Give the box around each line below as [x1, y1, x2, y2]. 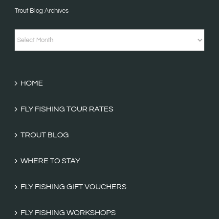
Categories [14, 42, 53, 50]
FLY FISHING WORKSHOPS [21, 208, 116, 217]
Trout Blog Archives [15, 7, 68, 14]
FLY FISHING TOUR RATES [21, 105, 113, 113]
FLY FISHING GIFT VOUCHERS [21, 182, 127, 191]
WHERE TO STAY [21, 156, 80, 165]
